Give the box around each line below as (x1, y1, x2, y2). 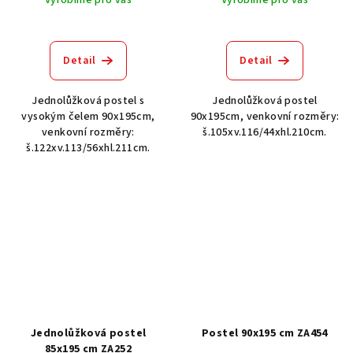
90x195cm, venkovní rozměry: (190, 108, 340, 124)
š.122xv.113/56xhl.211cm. (26, 139, 150, 156)
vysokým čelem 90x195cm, (21, 108, 155, 124)
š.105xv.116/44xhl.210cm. (203, 124, 327, 140)
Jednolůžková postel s (32, 92, 145, 109)
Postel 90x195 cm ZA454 (202, 325, 328, 342)
